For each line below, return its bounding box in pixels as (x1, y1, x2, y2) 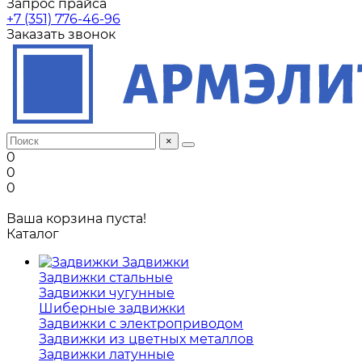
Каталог (6, 226, 59, 242)
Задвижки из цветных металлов (39, 331, 254, 347)
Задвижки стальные (39, 270, 173, 286)
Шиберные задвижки (39, 301, 185, 317)
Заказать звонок (6, 27, 116, 43)
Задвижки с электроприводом (39, 316, 243, 332)
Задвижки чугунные (39, 285, 175, 301)
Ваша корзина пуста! (6, 211, 146, 227)
